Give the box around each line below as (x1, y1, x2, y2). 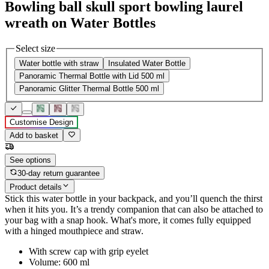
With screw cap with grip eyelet (29, 246, 148, 256)
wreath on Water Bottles (5, 14, 156, 31)
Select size (16, 43, 55, 53)
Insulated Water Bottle (108, 59, 186, 68)
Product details (10, 182, 62, 192)
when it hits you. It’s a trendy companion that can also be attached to (5, 204, 263, 214)
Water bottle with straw (19, 59, 98, 68)
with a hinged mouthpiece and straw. (5, 225, 144, 236)
